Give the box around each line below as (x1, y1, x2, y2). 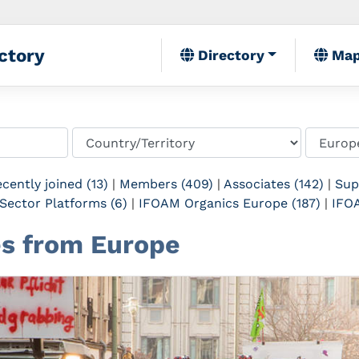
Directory (193, 47, 264, 63)
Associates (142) (224, 176, 324, 192)
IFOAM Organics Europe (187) (138, 196, 321, 211)
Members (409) (119, 176, 213, 192)
